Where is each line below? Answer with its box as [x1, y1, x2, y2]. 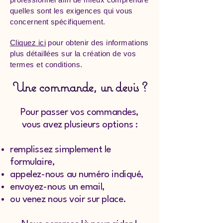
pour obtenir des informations [45, 38, 149, 47]
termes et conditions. [10, 60, 83, 69]
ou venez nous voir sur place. [10, 195, 126, 205]
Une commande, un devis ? [12, 78, 147, 95]
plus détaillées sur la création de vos [10, 49, 136, 58]
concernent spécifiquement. [10, 17, 106, 26]
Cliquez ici [10, 38, 46, 47]
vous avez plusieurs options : [21, 120, 138, 130]
